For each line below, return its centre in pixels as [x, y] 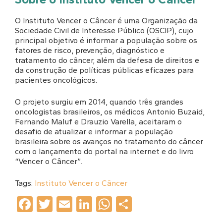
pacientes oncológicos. [57, 80]
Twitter [77, 204]
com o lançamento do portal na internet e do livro [104, 151]
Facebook [69, 204]
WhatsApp [151, 204]
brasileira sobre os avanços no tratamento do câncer [109, 141]
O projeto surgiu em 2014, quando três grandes [99, 102]
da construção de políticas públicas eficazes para [104, 70]
